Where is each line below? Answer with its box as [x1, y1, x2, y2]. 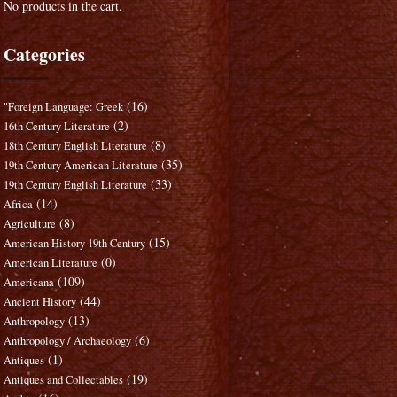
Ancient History [4, 294, 77, 310]
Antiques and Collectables [4, 372, 124, 388]
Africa [4, 197, 34, 213]
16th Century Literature [4, 119, 111, 135]
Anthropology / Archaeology [4, 333, 132, 349]
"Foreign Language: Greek [4, 99, 124, 115]
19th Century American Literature [4, 158, 159, 174]
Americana [4, 275, 55, 291]
